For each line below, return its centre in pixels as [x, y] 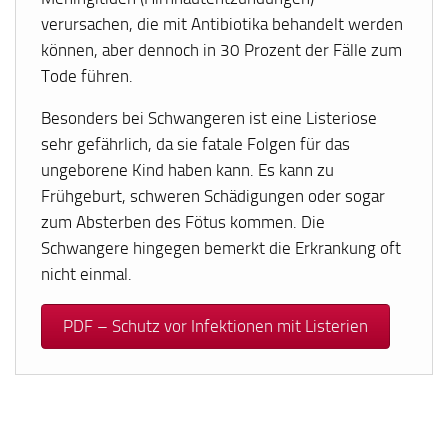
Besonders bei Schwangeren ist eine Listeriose [209, 118]
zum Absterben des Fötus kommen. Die [183, 222]
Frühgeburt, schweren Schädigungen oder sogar [213, 196]
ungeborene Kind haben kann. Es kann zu [188, 170]
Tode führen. [87, 75]
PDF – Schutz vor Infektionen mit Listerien [215, 326]
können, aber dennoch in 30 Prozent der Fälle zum [222, 49]
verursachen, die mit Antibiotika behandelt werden [222, 23]
